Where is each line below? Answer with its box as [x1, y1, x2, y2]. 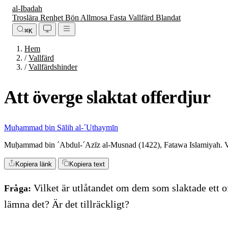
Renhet [40, 13, 65, 22]
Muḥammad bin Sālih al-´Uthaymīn [4, 123, 118, 132]
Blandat [156, 13, 181, 22]
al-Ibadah [12, 4, 42, 13]
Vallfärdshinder [28, 63, 77, 71]
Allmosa [80, 13, 109, 22]
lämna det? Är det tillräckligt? [4, 198, 129, 210]
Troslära [12, 13, 40, 22]
